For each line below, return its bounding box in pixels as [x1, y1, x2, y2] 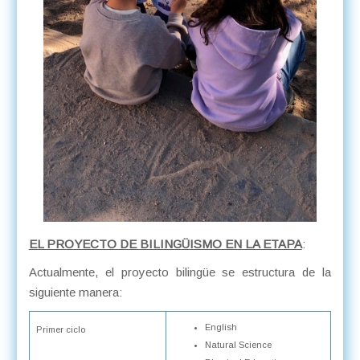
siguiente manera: [28, 285, 122, 300]
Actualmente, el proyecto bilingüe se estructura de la [28, 265, 332, 280]
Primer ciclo [35, 325, 85, 335]
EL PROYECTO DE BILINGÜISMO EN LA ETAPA [28, 236, 302, 251]
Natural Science [204, 339, 272, 350]
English [204, 321, 237, 332]
